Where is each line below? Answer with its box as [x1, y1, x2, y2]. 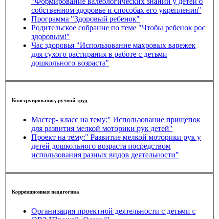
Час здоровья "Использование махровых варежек [31, 41, 196, 50]
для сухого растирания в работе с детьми [31, 50, 167, 59]
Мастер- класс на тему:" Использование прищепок [31, 115, 80, 124]
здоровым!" [31, 32, 70, 41]
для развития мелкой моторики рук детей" [31, 124, 173, 132]
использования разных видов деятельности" [31, 150, 179, 159]
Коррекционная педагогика [12, 189, 79, 195]
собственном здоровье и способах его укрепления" [31, 6, 201, 15]
